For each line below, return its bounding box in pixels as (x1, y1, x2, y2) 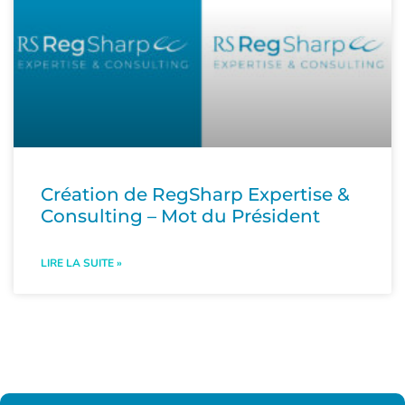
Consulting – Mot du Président (41, 204, 320, 227)
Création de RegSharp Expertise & (41, 183, 350, 205)
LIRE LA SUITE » (41, 255, 122, 270)
